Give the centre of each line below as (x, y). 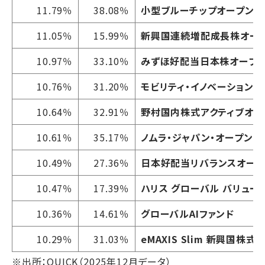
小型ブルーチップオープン (198, 10)
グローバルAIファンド (188, 213)
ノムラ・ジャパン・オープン (197, 137)
